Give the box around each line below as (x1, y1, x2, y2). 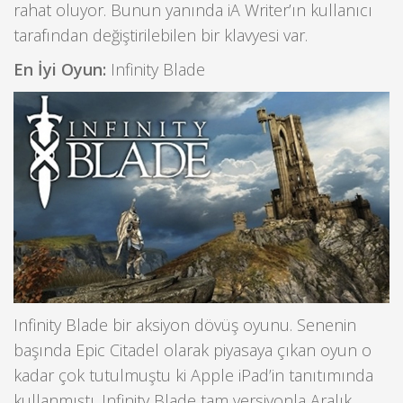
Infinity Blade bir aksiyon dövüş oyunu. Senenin (13, 314, 356, 336)
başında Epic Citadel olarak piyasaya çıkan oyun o (13, 339, 372, 362)
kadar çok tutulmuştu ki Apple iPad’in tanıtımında (13, 364, 373, 387)
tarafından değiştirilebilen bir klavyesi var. (13, 24, 308, 47)
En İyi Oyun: (13, 58, 106, 81)
